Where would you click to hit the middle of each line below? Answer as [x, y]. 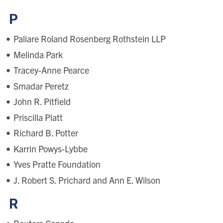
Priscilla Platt [38, 117]
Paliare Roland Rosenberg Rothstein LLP [89, 39]
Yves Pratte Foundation [57, 164]
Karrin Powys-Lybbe [50, 148]
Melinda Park [38, 54]
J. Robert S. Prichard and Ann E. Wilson [87, 180]
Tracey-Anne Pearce [51, 70]
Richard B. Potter [46, 133]
